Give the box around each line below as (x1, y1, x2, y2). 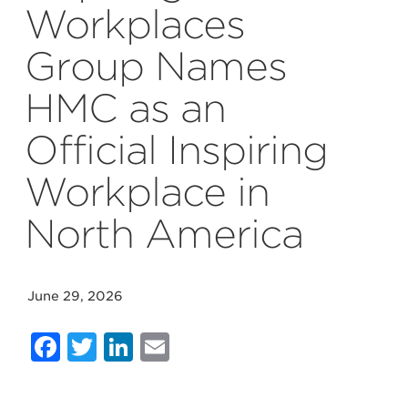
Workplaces (25, 2, 245, 47)
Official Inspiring (25, 127, 328, 173)
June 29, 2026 (27, 289, 123, 303)
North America (25, 211, 303, 257)
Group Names (25, 44, 287, 89)
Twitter (97, 329, 207, 364)
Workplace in (25, 169, 270, 215)
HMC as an (25, 86, 226, 131)
